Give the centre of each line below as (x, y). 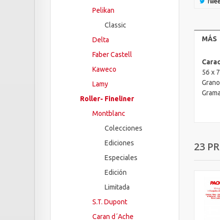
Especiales (121, 158)
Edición (116, 172)
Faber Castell (112, 55)
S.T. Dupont (110, 202)
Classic (115, 25)
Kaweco (104, 69)
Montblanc (109, 113)
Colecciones (124, 128)
